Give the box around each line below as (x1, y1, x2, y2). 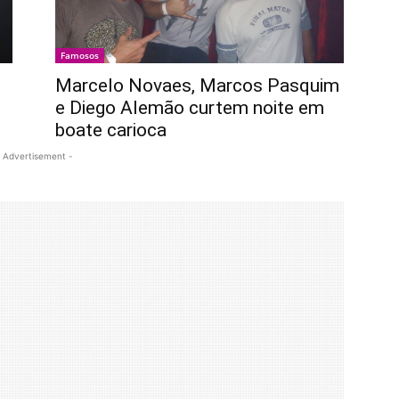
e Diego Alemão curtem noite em (55, 97, 324, 119)
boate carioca (55, 119, 167, 142)
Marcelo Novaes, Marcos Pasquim (55, 75, 339, 97)
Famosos (61, 49, 99, 62)
